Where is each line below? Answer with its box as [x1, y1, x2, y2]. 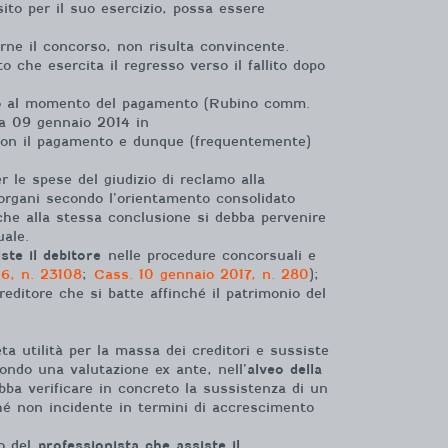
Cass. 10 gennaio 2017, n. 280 [94, 266, 309, 282]
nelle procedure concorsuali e [101, 247, 316, 263]
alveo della [247, 362, 322, 377]
